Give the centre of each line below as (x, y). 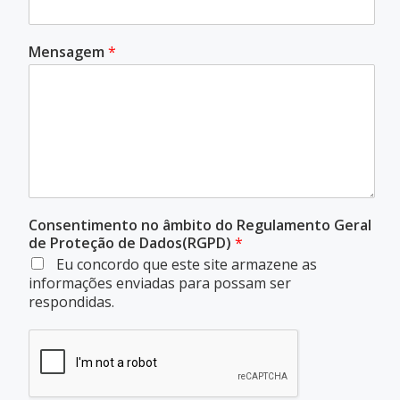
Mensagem (68, 52)
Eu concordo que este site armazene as (185, 265)
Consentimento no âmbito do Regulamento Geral (200, 225)
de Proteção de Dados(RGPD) (132, 243)
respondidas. (71, 302)
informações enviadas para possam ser (160, 283)
